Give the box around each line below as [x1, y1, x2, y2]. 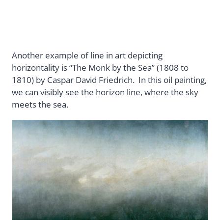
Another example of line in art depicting [12, 50, 163, 61]
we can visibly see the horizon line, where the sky [12, 86, 198, 98]
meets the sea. [12, 99, 68, 110]
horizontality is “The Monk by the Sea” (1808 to [12, 62, 189, 74]
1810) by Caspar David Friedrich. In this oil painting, [12, 74, 207, 86]
